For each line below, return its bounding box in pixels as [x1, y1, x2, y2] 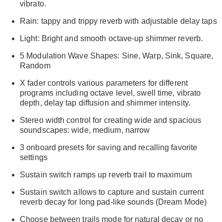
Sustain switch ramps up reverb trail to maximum [20, 170, 192, 179]
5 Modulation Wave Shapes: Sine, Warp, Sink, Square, [20, 51, 214, 60]
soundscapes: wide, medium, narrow [20, 125, 150, 134]
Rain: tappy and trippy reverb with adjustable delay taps [20, 16, 217, 25]
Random [20, 61, 51, 70]
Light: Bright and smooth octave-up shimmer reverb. [20, 34, 203, 43]
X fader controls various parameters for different [20, 78, 188, 87]
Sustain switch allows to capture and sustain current [20, 187, 204, 196]
